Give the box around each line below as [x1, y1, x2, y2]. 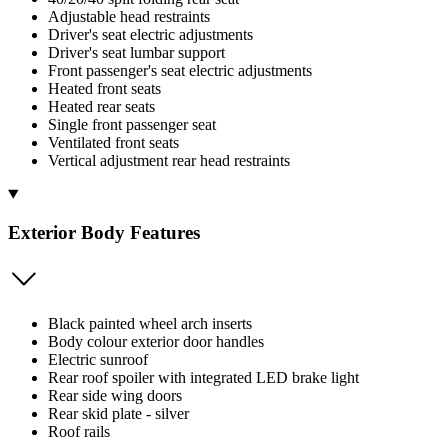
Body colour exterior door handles [48, 332, 264, 350]
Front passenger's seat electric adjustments [48, 61, 312, 79]
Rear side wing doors [48, 386, 182, 404]
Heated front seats [48, 79, 161, 97]
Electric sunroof [48, 350, 148, 368]
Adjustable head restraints [48, 7, 210, 25]
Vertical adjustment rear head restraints [48, 151, 290, 169]
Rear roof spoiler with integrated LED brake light [48, 368, 359, 386]
